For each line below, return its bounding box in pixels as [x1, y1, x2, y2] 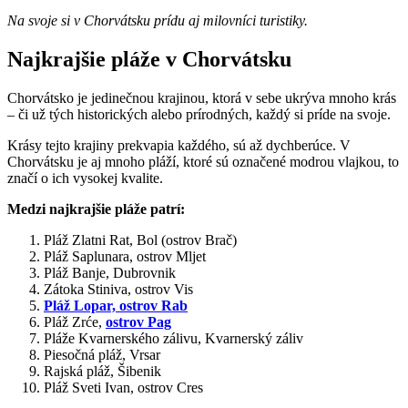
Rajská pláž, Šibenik [44, 363, 161, 380]
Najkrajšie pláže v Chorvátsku [7, 47, 291, 72]
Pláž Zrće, [44, 314, 106, 331]
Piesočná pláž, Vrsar [44, 347, 160, 363]
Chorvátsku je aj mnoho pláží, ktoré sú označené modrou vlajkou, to [7, 154, 399, 170]
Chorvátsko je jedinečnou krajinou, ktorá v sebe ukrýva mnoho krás [7, 90, 396, 107]
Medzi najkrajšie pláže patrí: [7, 201, 185, 218]
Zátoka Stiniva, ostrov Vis [44, 281, 193, 298]
